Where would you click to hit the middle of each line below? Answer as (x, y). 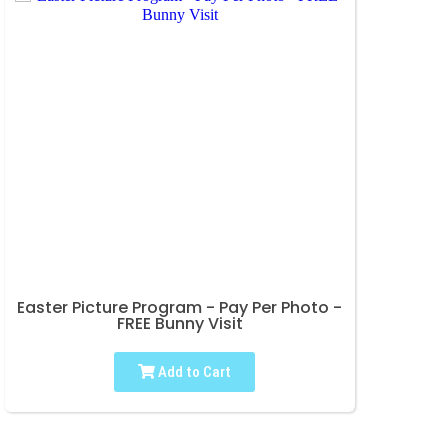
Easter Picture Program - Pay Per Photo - (179, 308)
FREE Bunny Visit (179, 324)
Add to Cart (193, 372)
